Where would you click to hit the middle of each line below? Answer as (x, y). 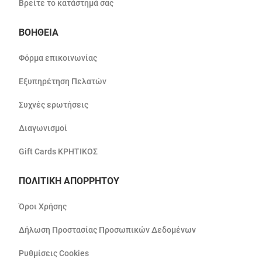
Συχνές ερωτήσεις (54, 104)
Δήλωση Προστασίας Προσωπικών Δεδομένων (107, 230)
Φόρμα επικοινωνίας (58, 58)
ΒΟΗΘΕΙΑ (39, 32)
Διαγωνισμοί (43, 128)
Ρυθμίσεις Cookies (54, 253)
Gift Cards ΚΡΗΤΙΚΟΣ (58, 151)
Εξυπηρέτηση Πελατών (63, 81)
